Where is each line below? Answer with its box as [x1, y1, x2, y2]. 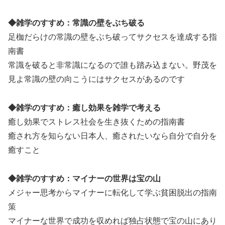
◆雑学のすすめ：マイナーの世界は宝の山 [8, 174, 161, 183]
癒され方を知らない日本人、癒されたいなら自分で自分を [8, 132, 217, 141]
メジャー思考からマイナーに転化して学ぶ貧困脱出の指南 [8, 188, 217, 197]
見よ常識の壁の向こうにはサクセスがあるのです [8, 75, 185, 84]
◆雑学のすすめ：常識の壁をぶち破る [8, 19, 145, 28]
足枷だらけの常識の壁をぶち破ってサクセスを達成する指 [8, 33, 217, 42]
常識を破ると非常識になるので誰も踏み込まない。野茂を [8, 61, 217, 70]
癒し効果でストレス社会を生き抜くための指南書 [8, 118, 185, 127]
